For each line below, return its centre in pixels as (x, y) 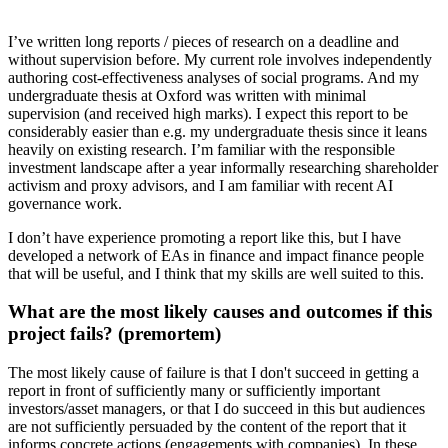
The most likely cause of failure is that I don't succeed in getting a (213, 372)
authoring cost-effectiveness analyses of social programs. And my (213, 77)
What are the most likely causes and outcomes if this (220, 312)
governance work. (65, 203)
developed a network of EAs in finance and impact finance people (216, 255)
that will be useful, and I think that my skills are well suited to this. (216, 273)
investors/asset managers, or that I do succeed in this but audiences (216, 408)
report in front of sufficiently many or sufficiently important (194, 390)
